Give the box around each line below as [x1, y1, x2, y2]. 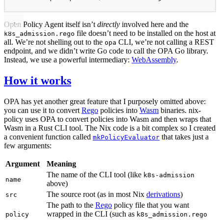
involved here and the [120, 20, 189, 28]
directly [97, 20, 120, 28]
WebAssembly [132, 55, 176, 64]
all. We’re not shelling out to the [4, 37, 105, 46]
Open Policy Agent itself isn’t [4, 20, 97, 28]
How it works [4, 74, 71, 87]
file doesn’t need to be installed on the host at [75, 28, 216, 37]
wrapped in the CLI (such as [47, 209, 137, 218]
